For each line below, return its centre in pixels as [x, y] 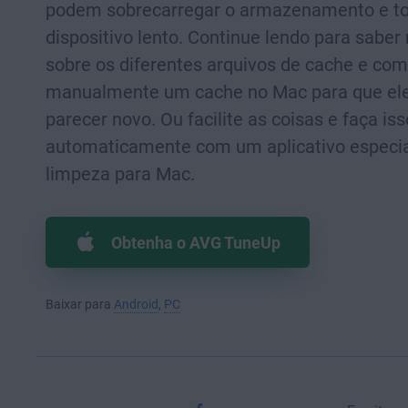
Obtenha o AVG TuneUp [196, 242]
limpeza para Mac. [120, 174]
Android [136, 304]
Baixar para [80, 304]
